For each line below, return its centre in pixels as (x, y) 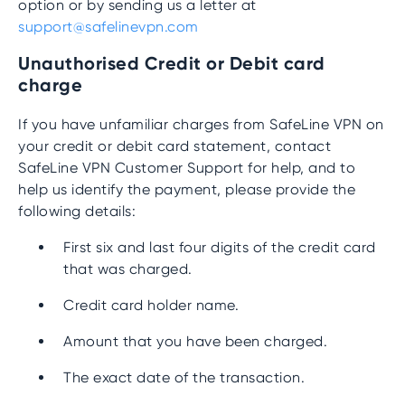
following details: (77, 211)
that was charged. (128, 269)
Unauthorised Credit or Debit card (172, 63)
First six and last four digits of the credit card (220, 247)
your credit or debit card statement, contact (174, 146)
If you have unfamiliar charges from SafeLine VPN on (201, 124)
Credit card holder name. (151, 305)
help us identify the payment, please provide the (187, 189)
